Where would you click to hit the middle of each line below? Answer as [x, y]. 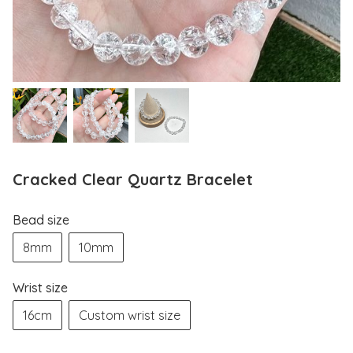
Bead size [41, 220]
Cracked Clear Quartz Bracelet [133, 180]
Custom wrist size [130, 316]
